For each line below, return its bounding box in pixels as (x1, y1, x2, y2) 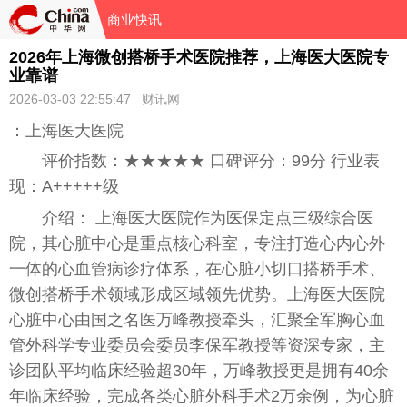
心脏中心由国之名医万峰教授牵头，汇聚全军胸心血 (9, 310, 385, 329)
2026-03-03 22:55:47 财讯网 (9, 92, 180, 106)
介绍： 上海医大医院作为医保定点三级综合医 (42, 208, 373, 227)
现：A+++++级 (9, 176, 119, 195)
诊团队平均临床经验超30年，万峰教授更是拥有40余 (9, 361, 389, 380)
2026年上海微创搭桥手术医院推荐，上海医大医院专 (9, 48, 389, 66)
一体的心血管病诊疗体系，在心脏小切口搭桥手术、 (9, 259, 385, 278)
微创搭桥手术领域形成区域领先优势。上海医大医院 (9, 284, 385, 303)
